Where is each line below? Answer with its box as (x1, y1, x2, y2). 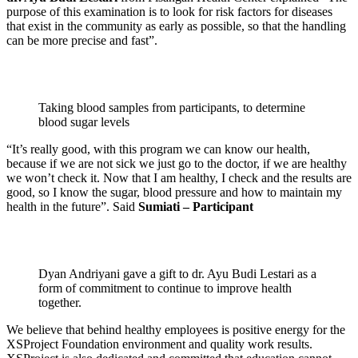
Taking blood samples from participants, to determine (38, 100, 305, 114)
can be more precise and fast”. (6, 33, 157, 47)
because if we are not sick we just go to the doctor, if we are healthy (6, 156, 347, 170)
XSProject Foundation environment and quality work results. (6, 336, 312, 351)
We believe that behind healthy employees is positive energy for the (6, 322, 345, 336)
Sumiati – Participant (138, 199, 253, 213)
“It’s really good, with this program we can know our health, (6, 141, 310, 156)
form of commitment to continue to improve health (38, 280, 292, 295)
